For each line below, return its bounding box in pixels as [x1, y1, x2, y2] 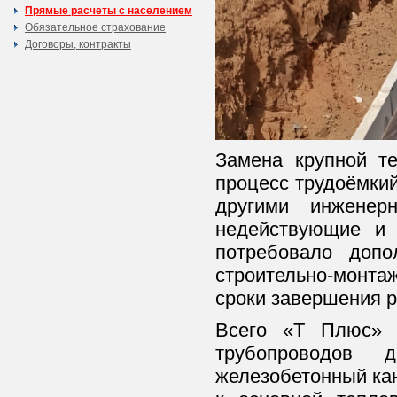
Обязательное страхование [25, 21, 166, 34]
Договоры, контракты [25, 38, 131, 51]
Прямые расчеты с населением [25, 4, 192, 17]
